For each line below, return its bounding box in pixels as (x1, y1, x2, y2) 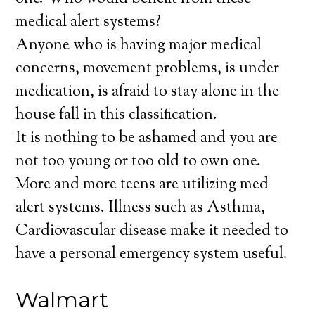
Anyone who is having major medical (15, 34, 262, 57)
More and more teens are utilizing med (15, 174, 269, 196)
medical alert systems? (15, 11, 162, 34)
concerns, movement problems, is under (15, 58, 280, 80)
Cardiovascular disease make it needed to (15, 220, 289, 243)
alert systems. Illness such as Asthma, (15, 197, 266, 219)
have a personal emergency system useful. (15, 243, 288, 266)
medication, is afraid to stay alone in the (15, 81, 280, 103)
